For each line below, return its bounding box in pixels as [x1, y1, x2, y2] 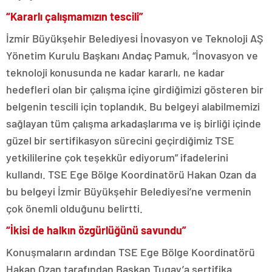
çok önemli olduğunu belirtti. [6, 202, 143, 216]
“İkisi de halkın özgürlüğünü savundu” [6, 223, 186, 237]
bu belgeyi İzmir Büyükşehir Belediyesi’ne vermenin [6, 185, 251, 199]
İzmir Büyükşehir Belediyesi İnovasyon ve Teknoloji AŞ [6, 32, 263, 46]
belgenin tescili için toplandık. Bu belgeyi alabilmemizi [6, 100, 260, 114]
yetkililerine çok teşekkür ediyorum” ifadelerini [6, 151, 228, 165]
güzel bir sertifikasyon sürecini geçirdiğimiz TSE [6, 134, 234, 148]
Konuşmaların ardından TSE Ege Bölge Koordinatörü [6, 245, 255, 259]
